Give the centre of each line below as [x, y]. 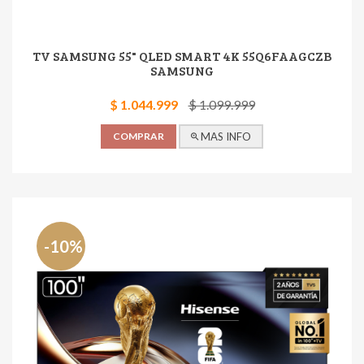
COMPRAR [139, 136]
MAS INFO [225, 136]
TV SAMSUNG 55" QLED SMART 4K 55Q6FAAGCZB [182, 56]
